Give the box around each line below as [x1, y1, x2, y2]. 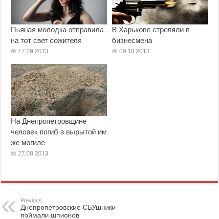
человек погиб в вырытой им [11, 128, 107, 136]
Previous [21, 197, 42, 204]
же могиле [11, 138, 45, 147]
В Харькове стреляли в [111, 25, 190, 34]
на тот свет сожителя [11, 36, 82, 45]
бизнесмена [111, 36, 152, 45]
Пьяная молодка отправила [11, 25, 104, 34]
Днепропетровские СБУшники [21, 203, 116, 212]
